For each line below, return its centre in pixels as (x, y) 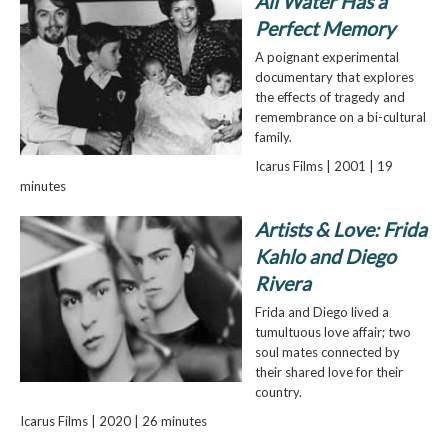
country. (278, 391)
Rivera (282, 283)
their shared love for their (328, 371)
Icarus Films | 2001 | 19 (323, 166)
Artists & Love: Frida (340, 229)
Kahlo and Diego (325, 256)
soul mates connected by (327, 351)
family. (273, 137)
